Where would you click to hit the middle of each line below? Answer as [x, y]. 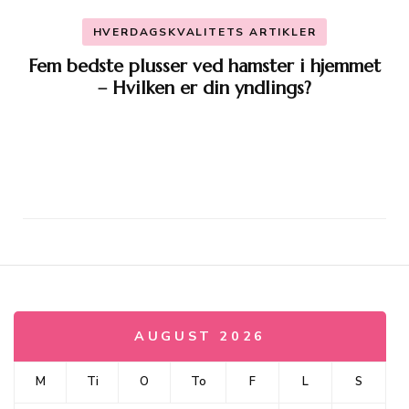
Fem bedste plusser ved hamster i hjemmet [204, 66]
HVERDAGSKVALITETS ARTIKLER [204, 31]
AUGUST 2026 [200, 336]
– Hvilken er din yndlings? [204, 88]
